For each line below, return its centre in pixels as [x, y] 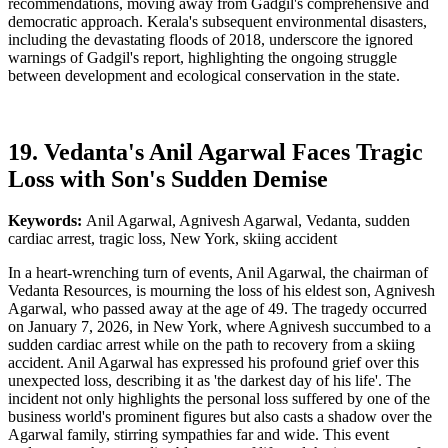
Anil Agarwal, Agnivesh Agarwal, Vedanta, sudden [248, 221]
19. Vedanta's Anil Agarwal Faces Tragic [215, 151]
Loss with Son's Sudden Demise [168, 178]
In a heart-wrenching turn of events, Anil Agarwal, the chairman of [218, 273]
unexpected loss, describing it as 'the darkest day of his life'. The [209, 381]
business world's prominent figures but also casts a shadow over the [220, 417]
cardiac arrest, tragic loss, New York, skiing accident [172, 239]
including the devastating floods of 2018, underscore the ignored [210, 39]
